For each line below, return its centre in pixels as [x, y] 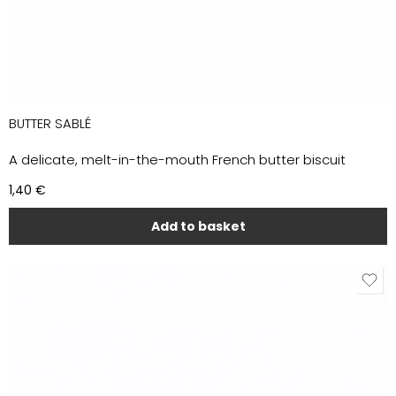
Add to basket [198, 226]
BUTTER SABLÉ [50, 124]
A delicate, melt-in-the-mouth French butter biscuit [177, 160]
